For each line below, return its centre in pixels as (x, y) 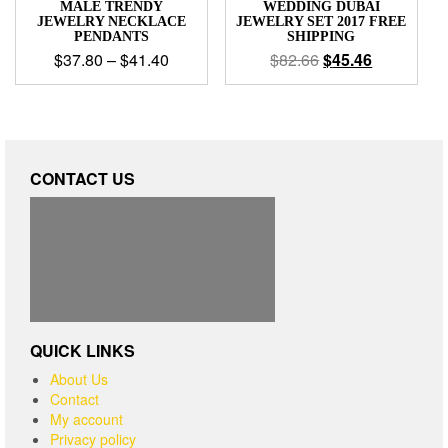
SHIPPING (321, 36)
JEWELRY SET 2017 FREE (321, 21)
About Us (79, 379)
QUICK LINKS (82, 351)
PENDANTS (112, 36)
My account (86, 419)
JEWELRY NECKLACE (112, 21)
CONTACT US (82, 179)
